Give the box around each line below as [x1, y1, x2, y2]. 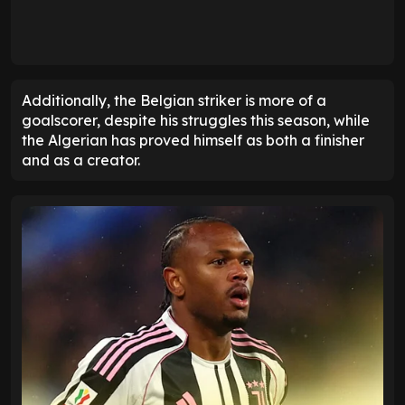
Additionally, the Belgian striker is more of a [22, 90, 326, 109]
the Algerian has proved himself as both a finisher [22, 130, 364, 149]
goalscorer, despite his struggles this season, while [22, 110, 370, 129]
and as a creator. [22, 150, 140, 169]
